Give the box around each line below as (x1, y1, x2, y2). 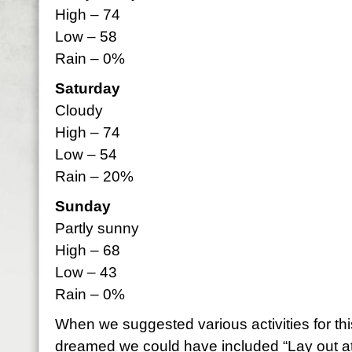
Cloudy (55, 102, 103, 119)
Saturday (55, 80, 120, 97)
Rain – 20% (55, 168, 134, 185)
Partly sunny (55, 220, 139, 236)
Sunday (55, 198, 111, 214)
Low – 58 (55, 28, 117, 45)
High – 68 (55, 242, 120, 258)
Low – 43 (55, 264, 117, 280)
